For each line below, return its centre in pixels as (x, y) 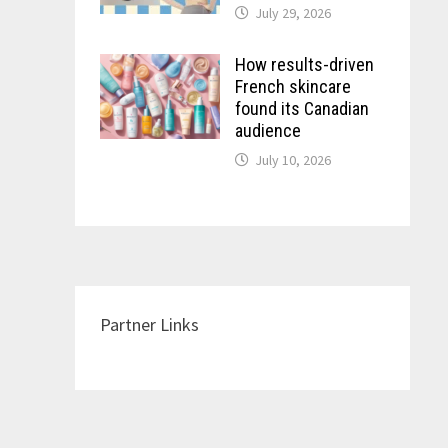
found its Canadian (301, 108)
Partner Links (149, 324)
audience (267, 130)
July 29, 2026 (292, 13)
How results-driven (304, 64)
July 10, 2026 (292, 160)
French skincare (292, 86)
